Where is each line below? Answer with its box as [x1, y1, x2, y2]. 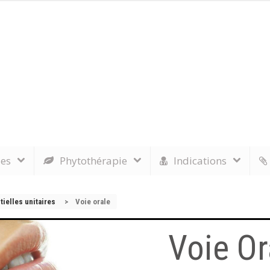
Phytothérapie [60, 154, 127, 168]
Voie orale [75, 197, 110, 206]
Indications [174, 154, 227, 168]
